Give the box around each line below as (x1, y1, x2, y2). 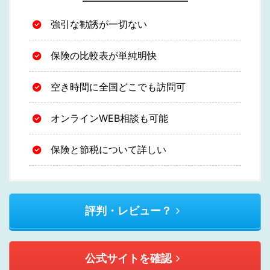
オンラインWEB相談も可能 (51, 111, 168, 124)
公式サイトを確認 (84, 252, 172, 265)
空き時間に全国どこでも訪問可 (51, 80, 186, 93)
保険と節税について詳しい (51, 143, 166, 155)
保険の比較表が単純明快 (51, 49, 157, 61)
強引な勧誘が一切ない (51, 17, 147, 30)
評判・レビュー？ (84, 204, 172, 218)
